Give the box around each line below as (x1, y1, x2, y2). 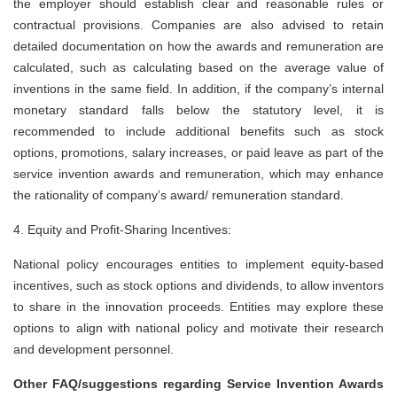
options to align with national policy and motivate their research (13, 321, 384, 336)
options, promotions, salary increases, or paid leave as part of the (13, 145, 384, 160)
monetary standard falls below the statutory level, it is (13, 103, 384, 118)
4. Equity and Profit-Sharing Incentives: (13, 222, 231, 237)
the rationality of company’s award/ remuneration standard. (13, 188, 347, 203)
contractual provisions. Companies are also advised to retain (13, 18, 384, 33)
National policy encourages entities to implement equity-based (13, 257, 384, 272)
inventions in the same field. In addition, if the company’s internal (13, 82, 384, 97)
